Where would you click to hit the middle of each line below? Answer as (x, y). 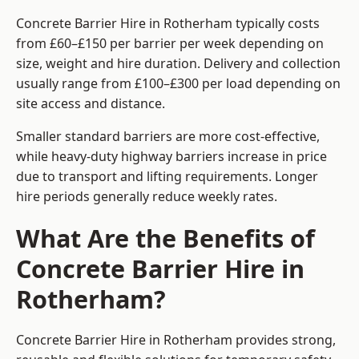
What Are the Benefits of (165, 238)
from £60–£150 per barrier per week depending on (170, 44)
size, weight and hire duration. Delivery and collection (178, 64)
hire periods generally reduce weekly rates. (147, 197)
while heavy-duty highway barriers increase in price (171, 157)
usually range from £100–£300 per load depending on (178, 84)
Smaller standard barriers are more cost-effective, (168, 137)
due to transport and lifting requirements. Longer (167, 177)
